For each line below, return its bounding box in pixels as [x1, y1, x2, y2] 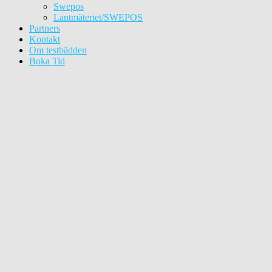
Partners [29, 23, 60, 33]
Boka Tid [29, 56, 65, 66]
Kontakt [29, 34, 60, 44]
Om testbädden [29, 45, 87, 55]
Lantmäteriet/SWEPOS [53, 12, 143, 22]
